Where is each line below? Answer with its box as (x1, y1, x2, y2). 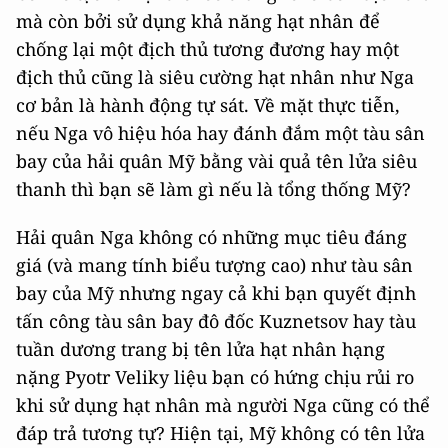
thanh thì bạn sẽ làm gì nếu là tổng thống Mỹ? (16, 177, 411, 201)
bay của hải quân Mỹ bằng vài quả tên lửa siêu (16, 149, 417, 173)
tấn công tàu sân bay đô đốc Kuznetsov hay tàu (16, 309, 416, 333)
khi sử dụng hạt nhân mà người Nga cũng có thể (16, 393, 430, 417)
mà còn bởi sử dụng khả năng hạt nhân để (16, 9, 380, 33)
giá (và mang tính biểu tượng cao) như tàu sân (16, 253, 413, 277)
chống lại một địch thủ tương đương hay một (16, 37, 399, 61)
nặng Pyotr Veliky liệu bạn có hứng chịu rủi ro (16, 365, 414, 389)
